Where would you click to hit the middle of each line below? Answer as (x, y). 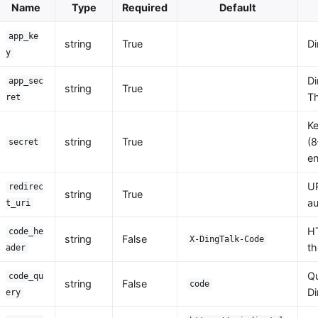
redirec (26, 187)
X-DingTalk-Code (227, 240)
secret (24, 142)
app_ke (24, 37)
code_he (26, 232)
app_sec (26, 81)
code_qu (26, 276)
